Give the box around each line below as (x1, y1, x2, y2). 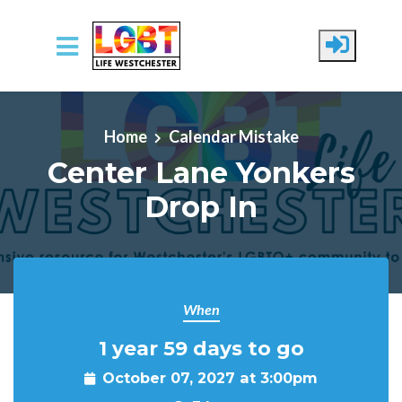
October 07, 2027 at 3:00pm (102, 369, 318, 387)
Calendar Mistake (168, 126, 299, 146)
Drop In (144, 188, 258, 224)
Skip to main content (13, 84, 155, 104)
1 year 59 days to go (98, 336, 304, 360)
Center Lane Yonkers (47, 154, 355, 190)
